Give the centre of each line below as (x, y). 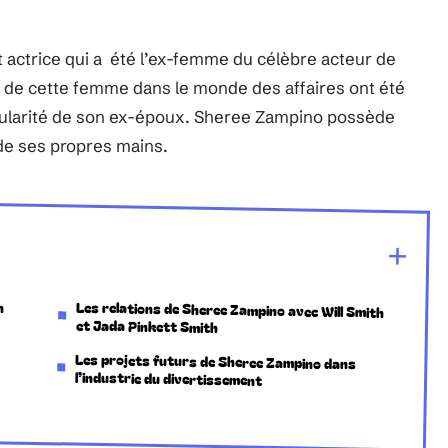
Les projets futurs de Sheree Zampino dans (216, 361)
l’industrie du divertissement (168, 378)
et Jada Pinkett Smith (147, 326)
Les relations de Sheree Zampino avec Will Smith (230, 309)
